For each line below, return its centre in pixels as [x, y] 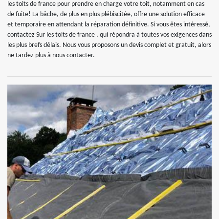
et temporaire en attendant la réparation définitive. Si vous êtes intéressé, [109, 24]
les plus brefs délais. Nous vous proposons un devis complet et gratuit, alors [109, 45]
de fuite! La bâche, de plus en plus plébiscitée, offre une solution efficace [106, 14]
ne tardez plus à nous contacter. [51, 55]
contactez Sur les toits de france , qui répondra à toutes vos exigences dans [109, 35]
